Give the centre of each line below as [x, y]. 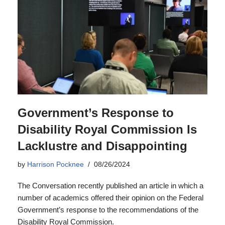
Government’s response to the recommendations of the [108, 210]
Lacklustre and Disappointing [102, 146]
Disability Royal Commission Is [107, 129]
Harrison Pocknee [55, 164]
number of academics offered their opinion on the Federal [110, 198]
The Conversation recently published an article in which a [110, 186]
